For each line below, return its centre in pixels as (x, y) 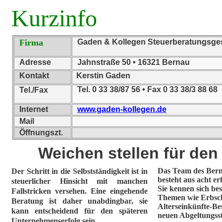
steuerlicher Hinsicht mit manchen (80, 181)
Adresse (35, 62)
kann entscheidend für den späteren (80, 211)
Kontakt (34, 76)
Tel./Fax (34, 90)
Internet (34, 109)
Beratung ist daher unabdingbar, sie (80, 201)
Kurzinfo (54, 18)
